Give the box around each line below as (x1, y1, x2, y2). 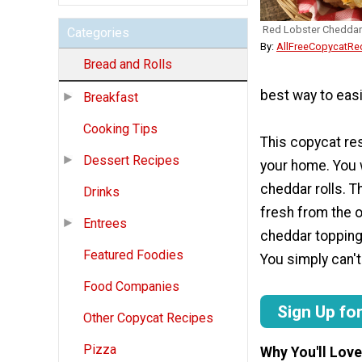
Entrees (83, 216, 127, 232)
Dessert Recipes (83, 153, 179, 169)
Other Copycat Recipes (83, 310, 213, 326)
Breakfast (83, 90, 138, 106)
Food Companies (83, 279, 179, 295)
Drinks (83, 184, 120, 200)
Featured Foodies (83, 247, 183, 263)
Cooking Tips (83, 121, 158, 137)
